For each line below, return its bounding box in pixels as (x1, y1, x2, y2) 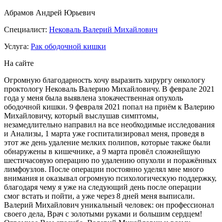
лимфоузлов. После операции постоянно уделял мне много (4, 165, 204, 174)
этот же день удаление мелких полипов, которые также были (4, 138, 211, 147)
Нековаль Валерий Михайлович (49, 25, 158, 34)
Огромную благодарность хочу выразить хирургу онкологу (4, 76, 205, 85)
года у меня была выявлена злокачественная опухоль (4, 94, 183, 103)
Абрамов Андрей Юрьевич (4, 8, 95, 17)
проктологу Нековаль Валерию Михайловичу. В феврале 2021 (4, 85, 215, 94)
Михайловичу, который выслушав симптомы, (4, 111, 159, 120)
